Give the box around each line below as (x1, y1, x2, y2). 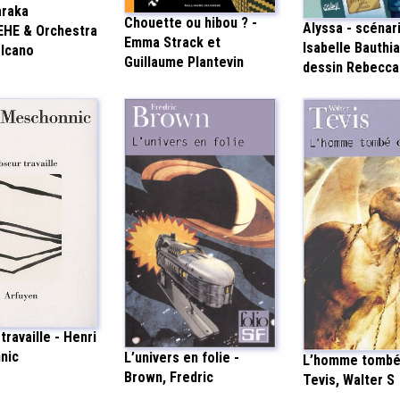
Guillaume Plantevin (124, 54, 244, 71)
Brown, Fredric (124, 369, 213, 387)
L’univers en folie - (124, 349, 239, 367)
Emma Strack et (124, 34, 221, 52)
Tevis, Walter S (303, 371, 395, 388)
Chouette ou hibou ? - (124, 14, 257, 32)
